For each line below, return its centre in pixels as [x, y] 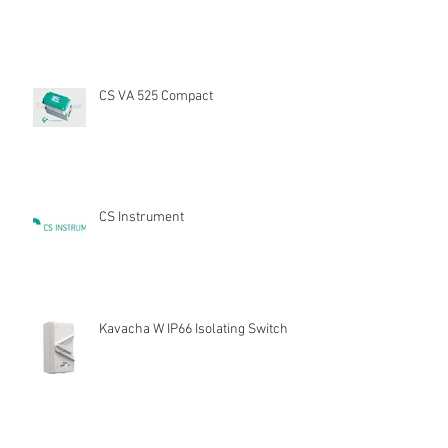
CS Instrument [141, 218]
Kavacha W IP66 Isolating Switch [193, 330]
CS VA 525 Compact [156, 97]
